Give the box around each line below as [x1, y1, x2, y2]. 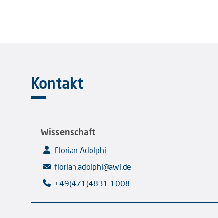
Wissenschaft [41, 126, 95, 137]
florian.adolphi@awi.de [54, 162, 131, 171]
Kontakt [31, 73, 83, 91]
